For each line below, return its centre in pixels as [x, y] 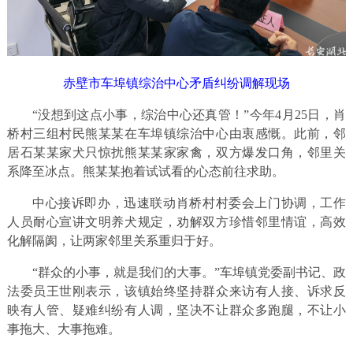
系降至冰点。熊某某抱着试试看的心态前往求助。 [145, 171]
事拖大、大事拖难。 [63, 329]
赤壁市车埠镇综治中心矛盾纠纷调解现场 [176, 83]
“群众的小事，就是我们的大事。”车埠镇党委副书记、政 [189, 272]
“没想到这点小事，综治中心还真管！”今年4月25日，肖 [189, 114]
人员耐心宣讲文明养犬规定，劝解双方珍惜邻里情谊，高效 [176, 221]
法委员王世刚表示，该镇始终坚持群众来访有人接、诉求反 [176, 291]
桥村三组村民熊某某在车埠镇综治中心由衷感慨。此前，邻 [176, 133]
